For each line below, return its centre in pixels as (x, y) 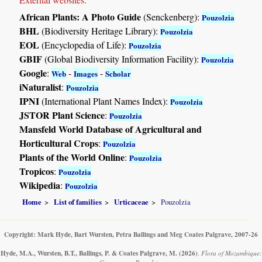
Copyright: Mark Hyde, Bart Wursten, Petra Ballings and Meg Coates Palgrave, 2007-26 (131, 235)
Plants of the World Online (72, 157)
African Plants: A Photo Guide (80, 16)
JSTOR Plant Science (62, 115)
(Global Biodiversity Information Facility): (122, 58)
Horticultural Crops (59, 143)
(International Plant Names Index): (105, 101)
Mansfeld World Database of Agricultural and (111, 129)
